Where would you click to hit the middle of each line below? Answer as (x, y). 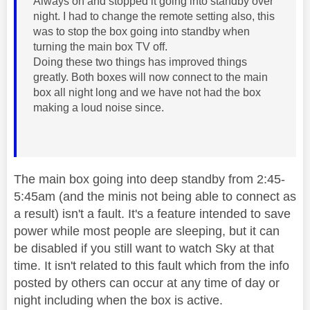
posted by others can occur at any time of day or (147, 283)
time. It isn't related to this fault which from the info (152, 265)
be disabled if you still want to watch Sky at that (144, 248)
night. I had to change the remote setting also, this (154, 16)
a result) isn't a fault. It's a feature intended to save (152, 213)
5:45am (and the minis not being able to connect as (155, 196)
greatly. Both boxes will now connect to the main (151, 77)
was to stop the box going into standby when (142, 31)
